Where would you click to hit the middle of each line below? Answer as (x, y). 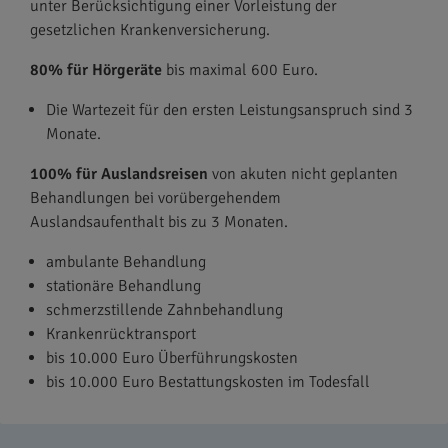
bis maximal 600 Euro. (240, 70)
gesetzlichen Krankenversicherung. (150, 30)
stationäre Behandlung (123, 286)
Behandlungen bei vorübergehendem (155, 198)
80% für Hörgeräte (96, 70)
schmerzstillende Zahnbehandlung (164, 310)
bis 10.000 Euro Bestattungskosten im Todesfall (208, 382)
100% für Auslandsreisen (119, 174)
